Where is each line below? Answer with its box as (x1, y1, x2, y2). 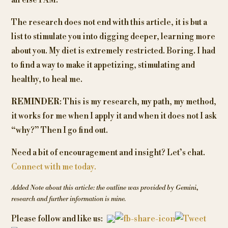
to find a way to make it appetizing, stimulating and (11, 60, 195, 71)
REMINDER (11, 97, 60, 107)
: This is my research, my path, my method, (59, 97, 216, 107)
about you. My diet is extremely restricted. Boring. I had (11, 46, 215, 56)
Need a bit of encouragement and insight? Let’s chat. (11, 148, 205, 158)
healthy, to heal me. (11, 74, 82, 85)
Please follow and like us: (11, 214, 103, 224)
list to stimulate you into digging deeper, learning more (11, 32, 215, 42)
